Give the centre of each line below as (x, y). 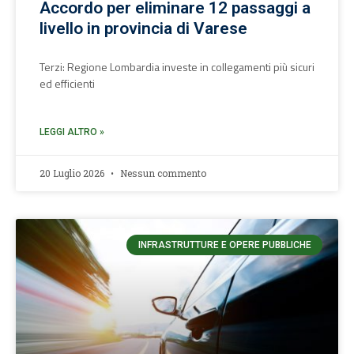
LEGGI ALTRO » (72, 132)
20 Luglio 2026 (73, 173)
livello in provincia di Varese (143, 28)
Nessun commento (162, 173)
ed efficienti (67, 83)
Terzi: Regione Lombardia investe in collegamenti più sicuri (177, 67)
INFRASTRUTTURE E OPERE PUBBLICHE (224, 245)
